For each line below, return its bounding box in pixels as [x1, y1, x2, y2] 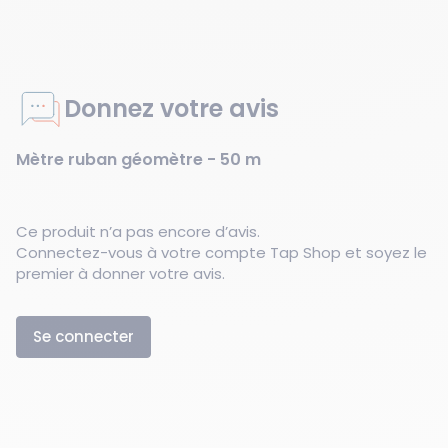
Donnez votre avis [64, 91, 279, 125]
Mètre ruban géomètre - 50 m [16, 148, 261, 171]
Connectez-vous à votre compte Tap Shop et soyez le [16, 242, 427, 263]
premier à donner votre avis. [16, 263, 225, 284]
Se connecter [33, 326, 134, 347]
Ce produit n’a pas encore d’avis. [16, 221, 260, 242]
